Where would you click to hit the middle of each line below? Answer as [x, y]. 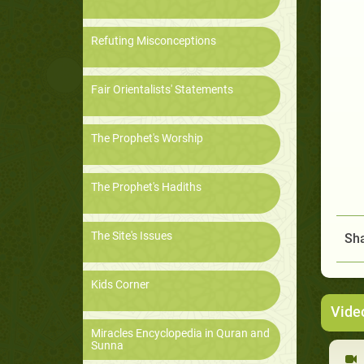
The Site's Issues [132, 236]
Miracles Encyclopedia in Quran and [180, 334]
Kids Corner [120, 285]
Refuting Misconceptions [154, 41]
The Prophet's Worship [147, 139]
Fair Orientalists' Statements [162, 90]
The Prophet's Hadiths [146, 187]
